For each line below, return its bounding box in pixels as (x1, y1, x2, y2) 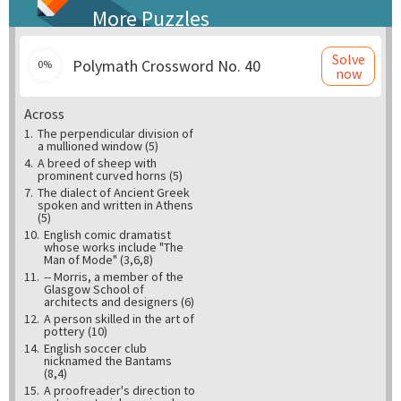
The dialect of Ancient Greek (38, 183, 190, 200)
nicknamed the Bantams (44, 352, 172, 369)
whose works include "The (44, 238, 183, 255)
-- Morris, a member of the (44, 268, 183, 285)
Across (24, 104, 64, 123)
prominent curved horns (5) (38, 166, 183, 183)
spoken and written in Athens (38, 196, 193, 213)
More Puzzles (91, 4, 209, 33)
